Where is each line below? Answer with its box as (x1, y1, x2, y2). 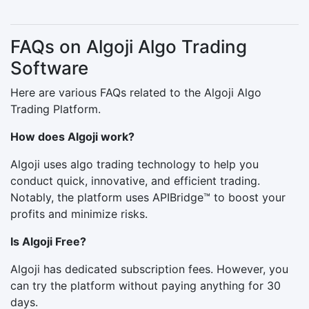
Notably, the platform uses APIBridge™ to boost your (10, 190, 286, 204)
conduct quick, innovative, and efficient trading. (10, 173, 260, 188)
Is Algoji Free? (10, 234, 86, 248)
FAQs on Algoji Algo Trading (10, 35, 247, 57)
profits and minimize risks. (10, 206, 148, 221)
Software (10, 57, 88, 79)
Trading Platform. (10, 101, 101, 116)
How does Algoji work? (10, 129, 134, 143)
